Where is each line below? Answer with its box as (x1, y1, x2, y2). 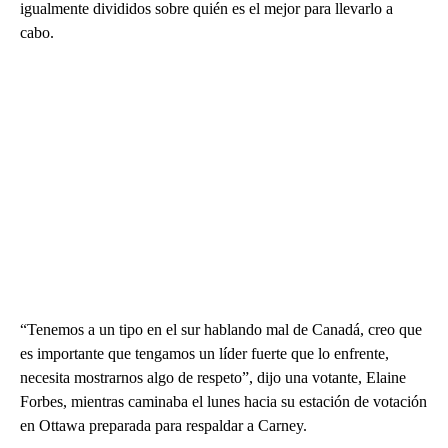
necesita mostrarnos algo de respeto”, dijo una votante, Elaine (20, 369, 406, 387)
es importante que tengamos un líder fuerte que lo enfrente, (20, 345, 389, 363)
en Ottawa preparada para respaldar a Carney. (20, 417, 307, 435)
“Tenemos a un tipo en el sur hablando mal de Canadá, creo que (20, 321, 422, 339)
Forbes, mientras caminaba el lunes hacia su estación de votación (20, 393, 427, 411)
